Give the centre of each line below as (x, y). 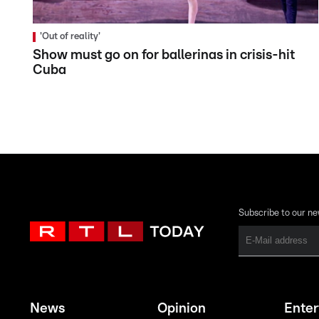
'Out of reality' (70, 36)
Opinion (181, 308)
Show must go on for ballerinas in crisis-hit (164, 55)
